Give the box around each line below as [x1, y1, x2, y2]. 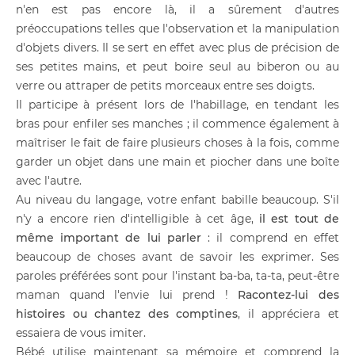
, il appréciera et [238, 307, 340, 321]
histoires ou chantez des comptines [16, 307, 239, 321]
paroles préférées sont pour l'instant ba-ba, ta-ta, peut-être [16, 269, 339, 283]
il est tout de [258, 212, 340, 226]
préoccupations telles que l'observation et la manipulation [16, 21, 339, 36]
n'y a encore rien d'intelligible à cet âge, [16, 212, 259, 226]
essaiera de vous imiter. [16, 326, 146, 340]
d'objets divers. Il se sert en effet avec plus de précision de [16, 40, 339, 55]
